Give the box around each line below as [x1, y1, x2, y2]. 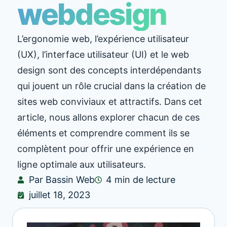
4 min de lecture [106, 174, 175, 185]
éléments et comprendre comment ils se [17, 127, 190, 138]
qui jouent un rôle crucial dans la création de [17, 80, 206, 91]
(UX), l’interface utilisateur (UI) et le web [17, 49, 189, 60]
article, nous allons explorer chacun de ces [17, 111, 200, 123]
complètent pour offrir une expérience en [17, 143, 194, 154]
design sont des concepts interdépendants [17, 64, 201, 75]
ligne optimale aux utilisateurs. [17, 159, 146, 170]
